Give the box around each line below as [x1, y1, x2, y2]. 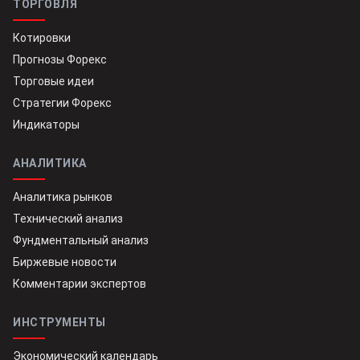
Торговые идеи [13, 75, 94, 88]
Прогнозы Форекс [13, 53, 107, 67]
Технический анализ [13, 212, 123, 226]
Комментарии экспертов [13, 277, 146, 291]
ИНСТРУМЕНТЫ [13, 316, 106, 329]
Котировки [13, 31, 71, 45]
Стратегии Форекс [13, 96, 112, 110]
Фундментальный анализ [13, 234, 149, 247]
